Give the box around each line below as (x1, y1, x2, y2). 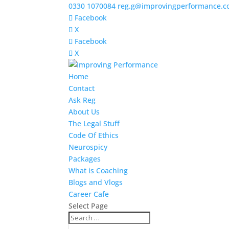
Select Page (68, 201, 108, 211)
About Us (68, 107, 100, 117)
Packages (68, 154, 101, 164)
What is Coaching (68, 166, 128, 175)
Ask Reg (68, 95, 96, 105)
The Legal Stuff (68, 119, 120, 128)
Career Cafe (68, 189, 109, 199)
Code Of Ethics (68, 130, 119, 140)
